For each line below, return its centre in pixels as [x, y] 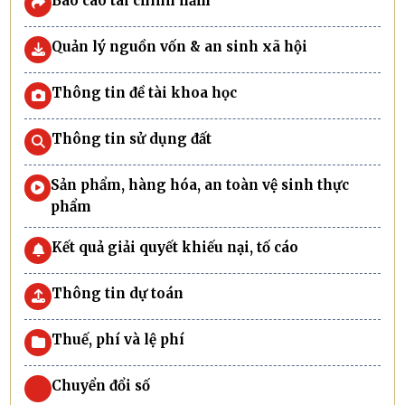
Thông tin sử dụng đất [132, 138]
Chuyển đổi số [101, 385]
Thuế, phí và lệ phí [118, 339]
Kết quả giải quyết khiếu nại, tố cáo [175, 247]
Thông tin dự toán [118, 293]
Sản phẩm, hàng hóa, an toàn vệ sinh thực [200, 184]
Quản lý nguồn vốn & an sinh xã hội [180, 46]
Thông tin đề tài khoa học [145, 92]
